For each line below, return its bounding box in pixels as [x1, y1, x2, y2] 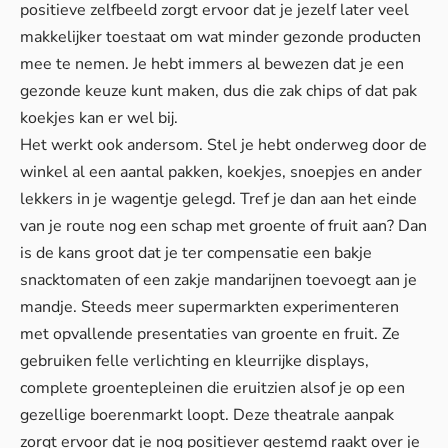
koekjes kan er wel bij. [20, 107, 178, 130]
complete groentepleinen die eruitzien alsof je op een [20, 377, 405, 400]
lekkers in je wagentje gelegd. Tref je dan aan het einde [20, 188, 417, 211]
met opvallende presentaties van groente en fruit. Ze [20, 323, 400, 346]
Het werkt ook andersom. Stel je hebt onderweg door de [20, 134, 427, 157]
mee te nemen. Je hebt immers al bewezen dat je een [20, 53, 404, 76]
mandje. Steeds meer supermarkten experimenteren [20, 296, 399, 319]
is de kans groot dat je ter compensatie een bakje [20, 242, 372, 265]
